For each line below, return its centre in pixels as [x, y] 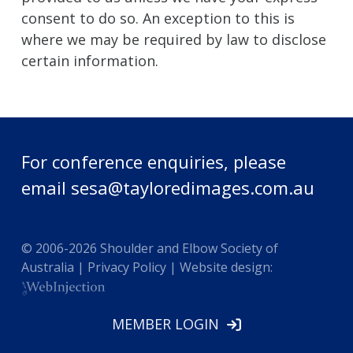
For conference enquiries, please [153, 162]
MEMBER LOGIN [169, 324]
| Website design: [219, 268]
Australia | [54, 268]
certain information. [89, 61]
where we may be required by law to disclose [173, 40]
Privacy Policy [126, 268]
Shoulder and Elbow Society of [187, 249]
